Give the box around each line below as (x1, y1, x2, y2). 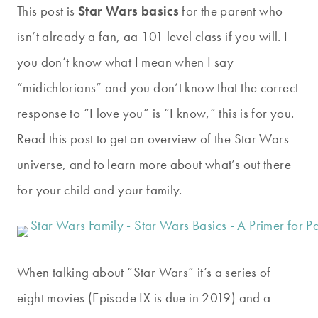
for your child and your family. (17, 180, 182, 199)
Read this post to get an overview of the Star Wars (17, 129, 290, 148)
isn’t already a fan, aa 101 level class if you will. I (17, 27, 288, 45)
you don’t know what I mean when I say (17, 53, 234, 71)
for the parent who (179, 1, 283, 20)
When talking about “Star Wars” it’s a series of (17, 263, 271, 281)
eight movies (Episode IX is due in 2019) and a (17, 288, 271, 307)
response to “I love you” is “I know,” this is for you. (17, 104, 295, 122)
